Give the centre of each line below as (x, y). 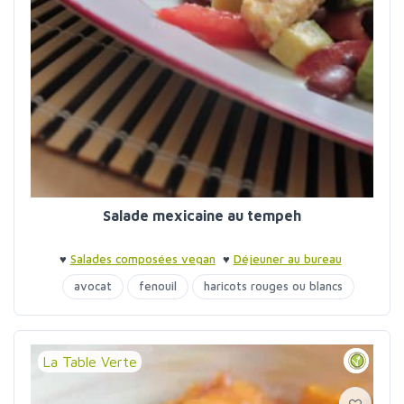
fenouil (158, 286)
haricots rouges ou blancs (273, 286)
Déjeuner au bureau (287, 259)
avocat (93, 286)
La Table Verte (90, 362)
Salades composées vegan (142, 259)
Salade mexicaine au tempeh (202, 216)
